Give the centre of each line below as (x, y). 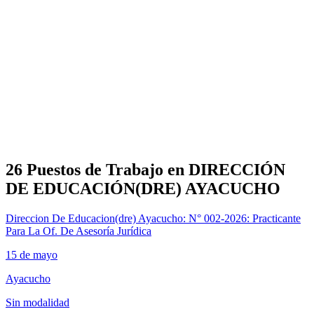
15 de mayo (32, 254)
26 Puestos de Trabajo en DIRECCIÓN (145, 169)
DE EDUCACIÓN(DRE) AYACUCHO (143, 188)
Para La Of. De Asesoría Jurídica (78, 231)
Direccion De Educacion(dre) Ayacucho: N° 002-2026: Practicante (153, 218)
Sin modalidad (37, 302)
